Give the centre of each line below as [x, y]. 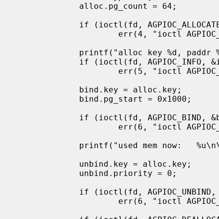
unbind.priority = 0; [47, 173]
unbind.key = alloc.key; [47, 164]
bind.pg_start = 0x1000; [47, 99]
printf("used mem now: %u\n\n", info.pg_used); [47, 145]
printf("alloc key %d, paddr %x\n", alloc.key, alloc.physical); [47, 52]
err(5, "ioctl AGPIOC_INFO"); [67, 71]
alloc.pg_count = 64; [47, 6]
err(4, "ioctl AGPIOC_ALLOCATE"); [67, 34]
